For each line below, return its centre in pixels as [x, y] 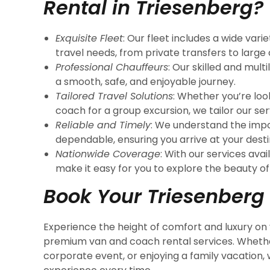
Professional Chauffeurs [112, 67]
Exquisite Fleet [89, 38]
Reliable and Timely [103, 125]
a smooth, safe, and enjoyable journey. [146, 82]
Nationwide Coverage [108, 154]
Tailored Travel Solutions [114, 96]
